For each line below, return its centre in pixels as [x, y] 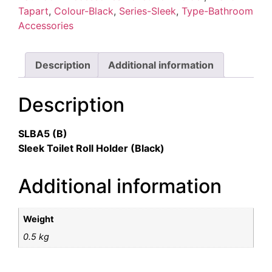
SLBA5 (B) [43, 134]
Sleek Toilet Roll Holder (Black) [91, 148]
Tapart [33, 11]
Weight [39, 219]
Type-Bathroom [217, 11]
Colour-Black [84, 11]
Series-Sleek [148, 11]
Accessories [46, 26]
